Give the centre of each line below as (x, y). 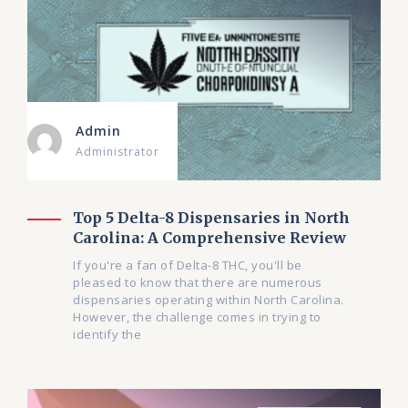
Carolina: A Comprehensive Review (209, 238)
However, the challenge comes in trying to (197, 317)
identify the (107, 335)
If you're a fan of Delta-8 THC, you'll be (188, 265)
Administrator (117, 152)
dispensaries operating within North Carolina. (209, 300)
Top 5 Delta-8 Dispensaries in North (211, 218)
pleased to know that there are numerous (198, 283)
